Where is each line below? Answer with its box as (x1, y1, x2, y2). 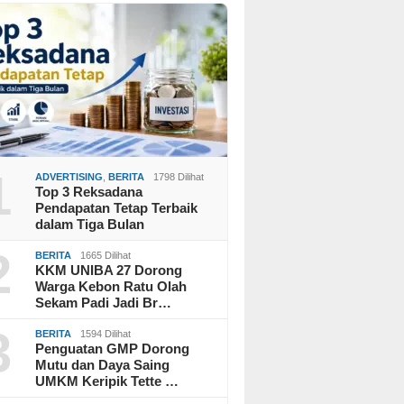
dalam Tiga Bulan (35, 216, 145, 232)
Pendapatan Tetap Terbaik (35, 199, 198, 216)
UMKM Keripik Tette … (35, 372, 179, 389)
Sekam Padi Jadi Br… (35, 294, 172, 310)
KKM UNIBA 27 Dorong (35, 262, 183, 278)
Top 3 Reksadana (35, 183, 143, 199)
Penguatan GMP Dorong (35, 340, 190, 356)
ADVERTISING (35, 170, 104, 182)
